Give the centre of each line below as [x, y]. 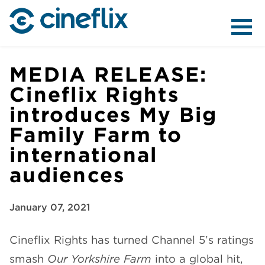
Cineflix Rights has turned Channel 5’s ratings [132, 240]
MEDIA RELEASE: [109, 74]
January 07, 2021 [50, 207]
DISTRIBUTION [132, 207]
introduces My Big [114, 114]
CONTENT [132, 124]
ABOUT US [132, 41]
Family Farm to [96, 135]
